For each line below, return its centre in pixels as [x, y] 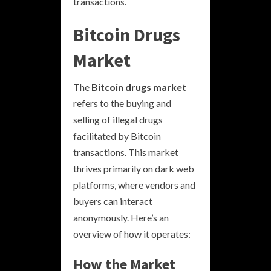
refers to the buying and [122, 103]
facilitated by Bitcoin [117, 135]
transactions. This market [126, 152]
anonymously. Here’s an [121, 217]
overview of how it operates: [132, 233]
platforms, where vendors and [134, 184]
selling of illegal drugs [118, 119]
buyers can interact [113, 201]
